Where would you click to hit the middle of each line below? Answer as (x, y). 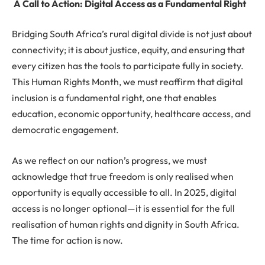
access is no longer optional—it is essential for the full (123, 208)
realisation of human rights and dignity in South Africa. (126, 224)
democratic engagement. (65, 130)
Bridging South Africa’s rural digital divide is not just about (132, 34)
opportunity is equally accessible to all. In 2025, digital (124, 192)
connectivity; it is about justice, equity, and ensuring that (128, 50)
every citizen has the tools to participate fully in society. (128, 66)
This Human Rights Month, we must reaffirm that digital (127, 82)
